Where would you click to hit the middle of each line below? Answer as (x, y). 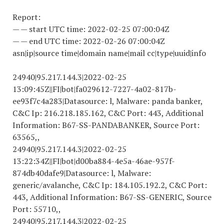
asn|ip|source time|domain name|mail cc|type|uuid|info (109, 53)
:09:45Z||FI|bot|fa (52, 89)
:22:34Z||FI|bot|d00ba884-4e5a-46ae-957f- (98, 161)
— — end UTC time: (48, 41)
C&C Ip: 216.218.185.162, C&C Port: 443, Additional (108, 113)
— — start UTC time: (50, 29)
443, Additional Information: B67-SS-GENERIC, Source (112, 197)
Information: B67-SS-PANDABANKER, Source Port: (106, 125)
